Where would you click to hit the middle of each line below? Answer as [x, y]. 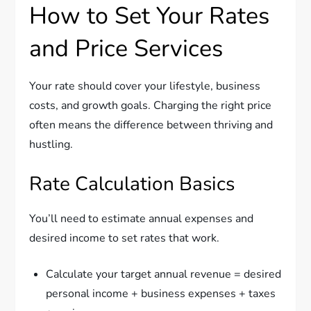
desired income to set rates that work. [125, 238]
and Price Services [126, 48]
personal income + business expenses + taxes [161, 293]
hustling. [51, 144]
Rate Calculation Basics [132, 184]
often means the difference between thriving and [151, 125]
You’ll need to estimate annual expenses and [142, 218]
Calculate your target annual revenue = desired [164, 274]
